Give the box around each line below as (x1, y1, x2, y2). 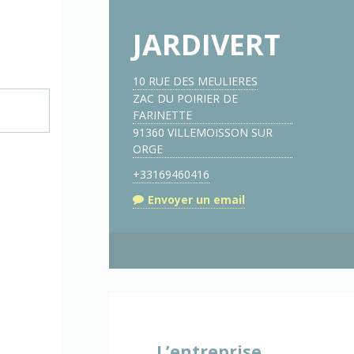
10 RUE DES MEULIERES (133, 73, 258, 88)
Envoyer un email (148, 191, 246, 207)
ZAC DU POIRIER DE (133, 91, 239, 106)
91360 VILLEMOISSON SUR (133, 125, 273, 140)
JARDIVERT (133, 25, 281, 64)
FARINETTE (133, 107, 193, 122)
